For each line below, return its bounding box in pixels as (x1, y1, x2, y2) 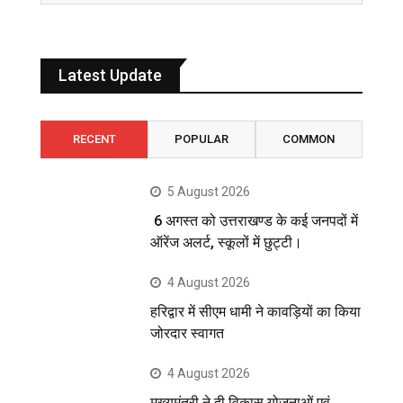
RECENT (72, 131, 116, 146)
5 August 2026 (167, 184, 251, 199)
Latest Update (58, 65, 162, 85)
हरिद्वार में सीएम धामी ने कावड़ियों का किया (150, 302, 362, 320)
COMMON (282, 131, 336, 146)
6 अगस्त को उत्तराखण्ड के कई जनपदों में (150, 211, 359, 229)
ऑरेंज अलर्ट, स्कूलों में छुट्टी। (150, 233, 303, 251)
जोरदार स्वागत (150, 324, 225, 342)
